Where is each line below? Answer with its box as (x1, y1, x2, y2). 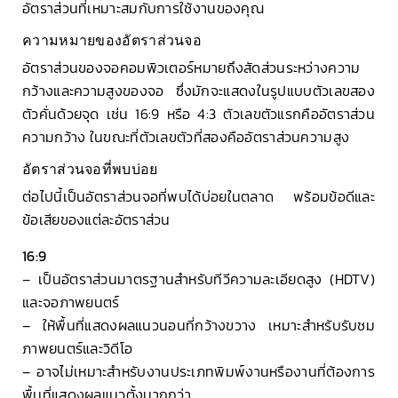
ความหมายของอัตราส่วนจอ (22, 29, 202, 52)
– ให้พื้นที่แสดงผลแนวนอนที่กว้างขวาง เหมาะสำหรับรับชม (22, 314, 376, 336)
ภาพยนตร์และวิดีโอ (22, 337, 133, 359)
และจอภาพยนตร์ (22, 291, 120, 313)
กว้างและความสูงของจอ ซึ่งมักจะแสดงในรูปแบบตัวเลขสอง (22, 80, 376, 102)
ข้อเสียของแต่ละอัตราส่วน (22, 209, 171, 231)
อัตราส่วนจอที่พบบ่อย (22, 158, 158, 180)
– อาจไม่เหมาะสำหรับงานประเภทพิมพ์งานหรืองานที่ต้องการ (22, 360, 376, 382)
